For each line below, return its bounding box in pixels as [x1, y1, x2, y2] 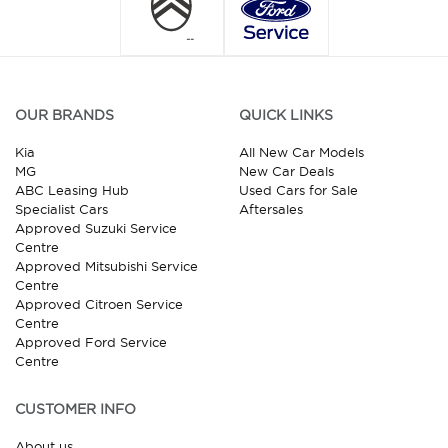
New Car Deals [239, 163, 334, 179]
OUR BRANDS [15, 106, 114, 124]
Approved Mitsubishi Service [15, 258, 198, 274]
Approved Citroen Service [15, 296, 183, 312]
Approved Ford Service [15, 334, 167, 350]
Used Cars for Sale [239, 182, 358, 198]
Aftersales [239, 201, 303, 217]
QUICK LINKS [239, 106, 333, 124]
